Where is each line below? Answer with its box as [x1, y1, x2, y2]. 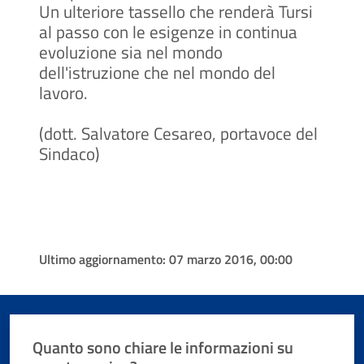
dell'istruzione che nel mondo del [39, 59, 275, 86]
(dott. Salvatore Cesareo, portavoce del [39, 120, 318, 147]
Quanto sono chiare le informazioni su [32, 334, 294, 360]
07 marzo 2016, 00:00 [169, 249, 292, 270]
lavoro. [39, 80, 88, 106]
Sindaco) [39, 141, 100, 167]
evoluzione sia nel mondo [39, 39, 223, 66]
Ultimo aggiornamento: [39, 249, 169, 270]
